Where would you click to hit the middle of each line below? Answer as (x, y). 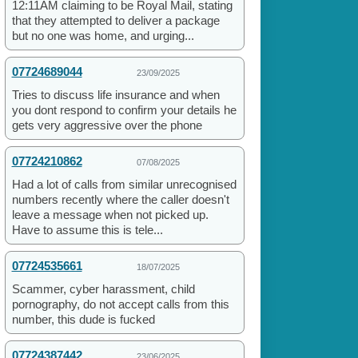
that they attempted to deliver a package (115, 21)
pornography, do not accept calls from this (120, 304)
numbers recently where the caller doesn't (120, 200)
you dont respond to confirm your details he (124, 110)
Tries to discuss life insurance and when (115, 95)
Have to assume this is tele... (87, 230)
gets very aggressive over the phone (107, 125)
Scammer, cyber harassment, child (103, 289)
